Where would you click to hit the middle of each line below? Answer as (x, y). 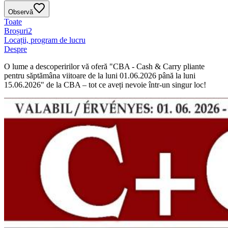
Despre (16, 49)
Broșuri (16, 31)
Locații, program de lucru (45, 40)
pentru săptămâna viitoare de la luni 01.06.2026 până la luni (100, 76)
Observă (21, 12)
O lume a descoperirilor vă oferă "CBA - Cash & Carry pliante (104, 67)
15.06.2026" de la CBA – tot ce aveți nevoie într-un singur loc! (105, 85)
